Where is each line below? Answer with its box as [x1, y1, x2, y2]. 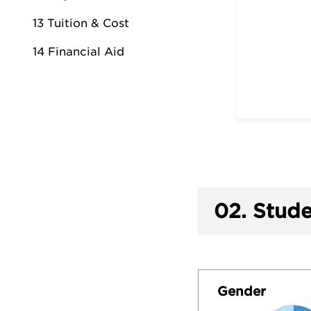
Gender [217, 284, 266, 299]
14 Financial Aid [33, 45, 124, 58]
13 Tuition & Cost [33, 17, 129, 30]
